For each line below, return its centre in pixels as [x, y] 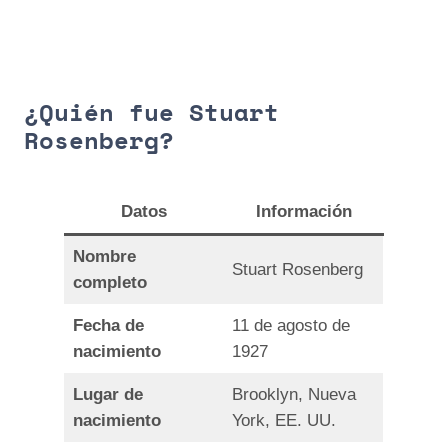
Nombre [105, 257]
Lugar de [108, 395]
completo [110, 283]
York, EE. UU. [284, 421]
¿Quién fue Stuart [151, 112]
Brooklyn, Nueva [294, 395]
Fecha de [109, 326]
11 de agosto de [291, 326]
